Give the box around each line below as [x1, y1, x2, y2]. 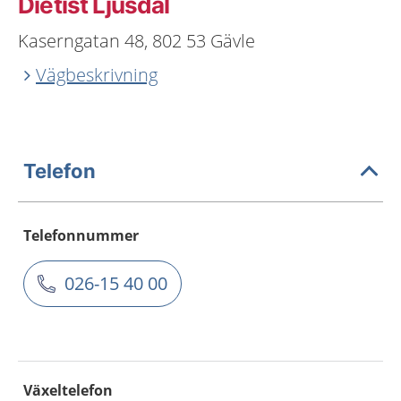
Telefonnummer [23, 226, 139, 245]
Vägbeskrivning [36, 63, 158, 87]
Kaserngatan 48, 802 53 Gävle [18, 29, 255, 53]
